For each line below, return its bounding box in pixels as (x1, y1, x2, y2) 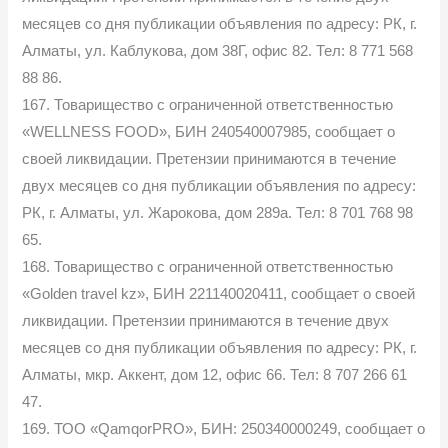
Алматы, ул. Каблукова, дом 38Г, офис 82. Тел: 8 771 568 (22, 42, 414, 59)
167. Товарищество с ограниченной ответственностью (22, 96, 394, 113)
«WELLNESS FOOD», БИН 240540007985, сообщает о (22, 123, 396, 140)
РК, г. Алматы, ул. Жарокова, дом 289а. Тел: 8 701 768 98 (22, 204, 414, 221)
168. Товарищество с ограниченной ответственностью (22, 258, 394, 275)
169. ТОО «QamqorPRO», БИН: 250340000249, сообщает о (22, 420, 426, 437)
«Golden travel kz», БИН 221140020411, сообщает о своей (22, 285, 416, 302)
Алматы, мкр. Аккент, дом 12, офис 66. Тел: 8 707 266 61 (22, 366, 408, 383)
